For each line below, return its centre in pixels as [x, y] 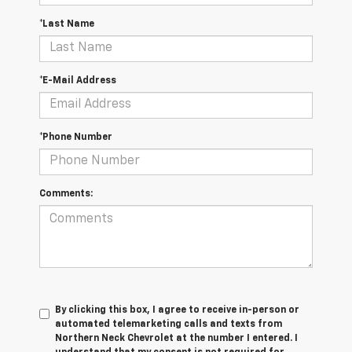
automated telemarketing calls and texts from [169, 324]
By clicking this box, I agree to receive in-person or [177, 310]
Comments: [66, 194]
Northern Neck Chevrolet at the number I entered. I [176, 338]
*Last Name [67, 24]
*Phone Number [76, 137]
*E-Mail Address [78, 81]
